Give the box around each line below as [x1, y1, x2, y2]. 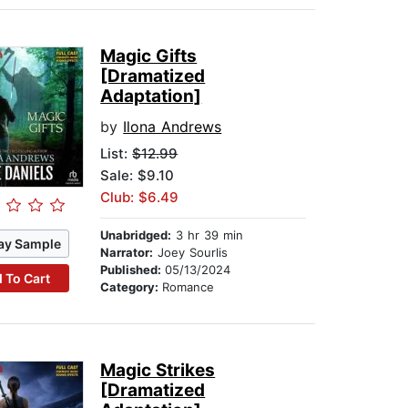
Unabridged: [100, 228, 172, 243]
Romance [162, 280, 215, 295]
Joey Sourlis [153, 245, 229, 260]
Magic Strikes [100, 360, 216, 382]
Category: [100, 280, 163, 295]
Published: [100, 262, 166, 278]
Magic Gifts [100, 46, 198, 67]
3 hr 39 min [171, 228, 244, 243]
